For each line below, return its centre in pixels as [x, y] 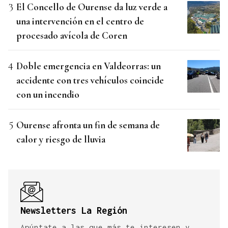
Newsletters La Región [74, 211]
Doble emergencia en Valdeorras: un [89, 66]
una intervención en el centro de [80, 21]
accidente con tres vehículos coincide [90, 80]
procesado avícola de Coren [72, 36]
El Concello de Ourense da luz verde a [92, 7]
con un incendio [48, 95]
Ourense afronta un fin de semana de [88, 125]
